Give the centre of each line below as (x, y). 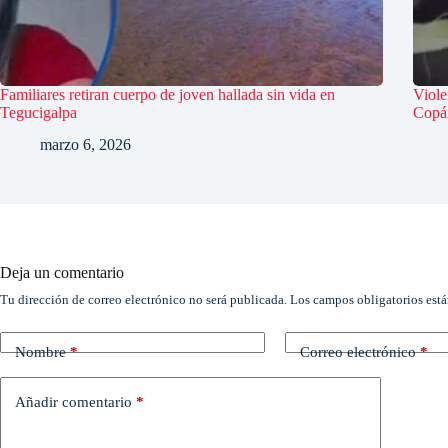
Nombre (40, 351)
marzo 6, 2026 (85, 145)
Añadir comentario (73, 401)
